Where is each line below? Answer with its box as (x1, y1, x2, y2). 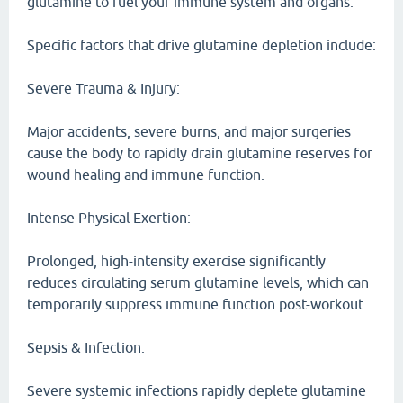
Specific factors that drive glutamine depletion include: (27, 37, 376, 53)
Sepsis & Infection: (27, 339, 145, 355)
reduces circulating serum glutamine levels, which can (27, 274, 369, 291)
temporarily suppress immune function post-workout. (27, 296, 367, 312)
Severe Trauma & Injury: (27, 80, 180, 96)
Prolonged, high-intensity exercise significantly (27, 253, 326, 269)
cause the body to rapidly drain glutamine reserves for (27, 145, 372, 161)
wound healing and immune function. (27, 166, 264, 183)
